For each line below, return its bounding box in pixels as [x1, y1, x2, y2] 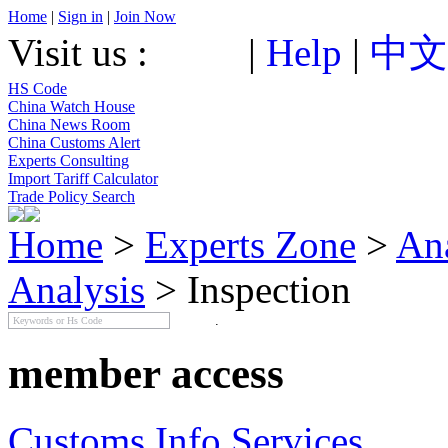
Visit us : [8, 31, 158, 74]
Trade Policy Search [8, 188, 135, 205]
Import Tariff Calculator [8, 170, 158, 187]
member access [8, 349, 284, 397]
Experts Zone [145, 223, 356, 266]
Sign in [58, 8, 103, 25]
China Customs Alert [8, 134, 140, 151]
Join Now [114, 8, 176, 25]
